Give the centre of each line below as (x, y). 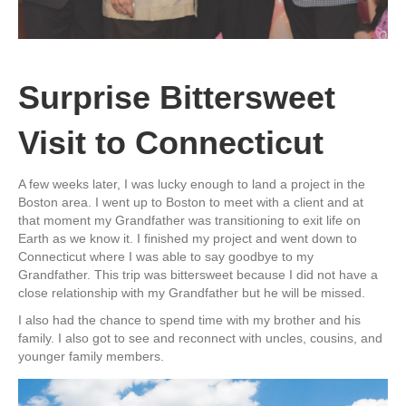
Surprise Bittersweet (177, 98)
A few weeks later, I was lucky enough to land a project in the (192, 184)
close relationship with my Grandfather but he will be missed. (192, 293)
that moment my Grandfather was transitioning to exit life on (189, 221)
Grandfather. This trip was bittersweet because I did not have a (198, 275)
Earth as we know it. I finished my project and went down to (188, 239)
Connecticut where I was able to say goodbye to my (166, 257)
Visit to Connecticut (171, 143)
